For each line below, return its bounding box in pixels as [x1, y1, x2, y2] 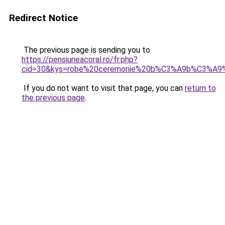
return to [185, 83, 216, 93]
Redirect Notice [9, 12, 78, 24]
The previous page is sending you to [22, 45, 150, 55]
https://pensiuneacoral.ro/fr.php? [22, 55, 138, 64]
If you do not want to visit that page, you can [22, 83, 185, 93]
